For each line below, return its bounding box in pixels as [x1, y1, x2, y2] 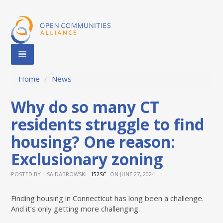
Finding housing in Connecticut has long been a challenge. [11, 193, 204, 204]
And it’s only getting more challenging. [11, 204, 140, 214]
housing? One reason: [11, 131, 176, 153]
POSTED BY [11, 170, 43, 178]
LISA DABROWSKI [42, 170, 87, 178]
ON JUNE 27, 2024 [109, 170, 155, 178]
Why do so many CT [11, 96, 160, 118]
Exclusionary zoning [11, 148, 163, 170]
